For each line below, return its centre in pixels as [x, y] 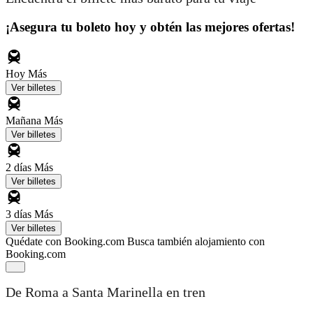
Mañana [25, 120]
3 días [20, 214]
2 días [20, 167]
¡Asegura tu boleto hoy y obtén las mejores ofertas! [150, 27]
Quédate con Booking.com [65, 241]
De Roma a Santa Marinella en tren [105, 292]
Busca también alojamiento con [196, 241]
